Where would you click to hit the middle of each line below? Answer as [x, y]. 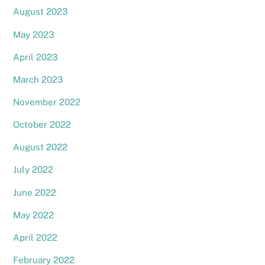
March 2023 [38, 79]
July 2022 [33, 170]
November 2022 [47, 102]
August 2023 [41, 12]
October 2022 [42, 125]
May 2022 [34, 215]
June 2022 [35, 192]
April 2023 [36, 57]
